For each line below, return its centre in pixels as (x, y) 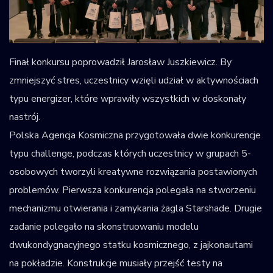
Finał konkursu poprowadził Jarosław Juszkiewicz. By (120, 62)
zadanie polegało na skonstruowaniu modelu (104, 226)
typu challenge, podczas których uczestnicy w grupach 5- (130, 153)
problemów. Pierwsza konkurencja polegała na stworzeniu (133, 190)
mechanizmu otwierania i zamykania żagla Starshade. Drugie (136, 208)
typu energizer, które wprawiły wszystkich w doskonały (128, 98)
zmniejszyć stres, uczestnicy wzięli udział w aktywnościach (134, 80)
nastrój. (25, 117)
